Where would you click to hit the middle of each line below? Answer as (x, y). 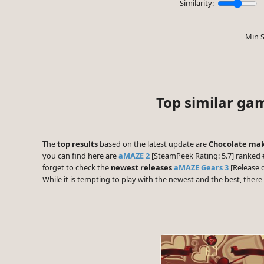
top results (77, 144)
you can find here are (80, 156)
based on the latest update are (153, 144)
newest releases (141, 168)
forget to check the (77, 168)
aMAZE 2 (134, 156)
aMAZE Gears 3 (201, 168)
